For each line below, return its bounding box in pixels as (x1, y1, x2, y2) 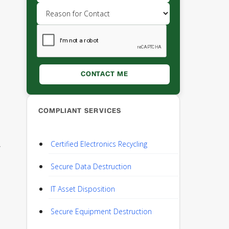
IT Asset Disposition (51, 184, 115, 194)
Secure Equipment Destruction (51, 207, 152, 216)
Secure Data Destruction (51, 162, 131, 171)
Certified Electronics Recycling (51, 139, 147, 149)
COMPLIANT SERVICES (38, 106, 121, 116)
